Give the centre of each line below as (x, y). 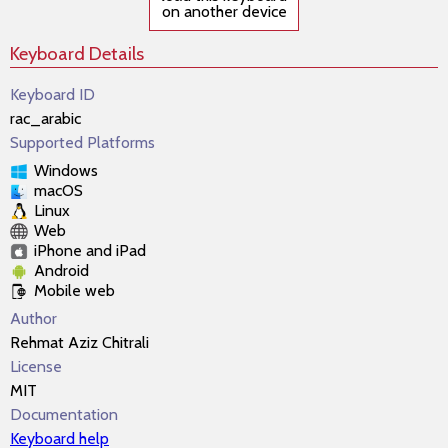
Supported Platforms (82, 142)
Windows (66, 170)
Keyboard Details (77, 53)
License (36, 366)
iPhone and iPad (90, 250)
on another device (224, 11)
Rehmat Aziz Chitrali (79, 342)
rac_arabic (45, 118)
